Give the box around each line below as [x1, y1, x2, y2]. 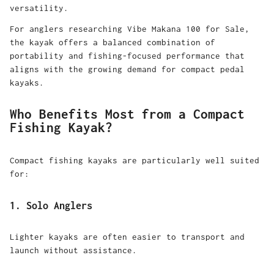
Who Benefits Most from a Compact [10, 107, 245, 122]
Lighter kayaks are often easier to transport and [10, 232, 245, 242]
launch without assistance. [10, 245, 137, 256]
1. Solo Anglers [10, 199, 92, 211]
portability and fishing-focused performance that [10, 50, 245, 61]
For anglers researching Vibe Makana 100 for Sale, [10, 23, 250, 34]
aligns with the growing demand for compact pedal [10, 64, 245, 74]
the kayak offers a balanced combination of [10, 37, 215, 47]
